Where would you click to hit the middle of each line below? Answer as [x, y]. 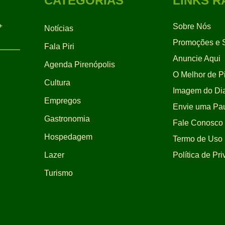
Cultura [57, 83]
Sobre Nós [192, 26]
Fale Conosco [198, 123]
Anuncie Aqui [197, 59]
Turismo [59, 173]
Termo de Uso [198, 139]
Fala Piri [59, 46]
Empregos [63, 101]
